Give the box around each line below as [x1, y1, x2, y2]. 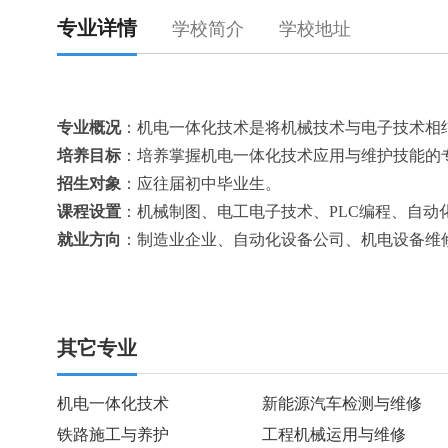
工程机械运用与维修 [262, 426, 406, 443]
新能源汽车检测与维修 [262, 395, 422, 412]
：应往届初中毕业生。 [121, 175, 281, 192]
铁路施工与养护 [57, 426, 169, 443]
